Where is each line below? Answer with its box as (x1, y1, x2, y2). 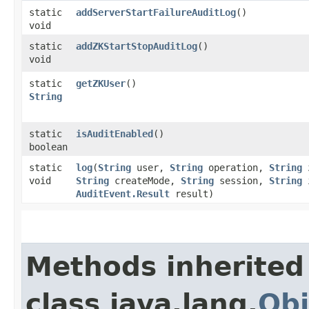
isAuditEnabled (76, 128, 153, 139)
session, (214, 175, 269, 186)
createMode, (109, 175, 181, 186)
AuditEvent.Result (76, 188, 170, 199)
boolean (29, 141, 68, 152)
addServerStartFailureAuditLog (76, 6, 236, 18)
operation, (203, 161, 269, 173)
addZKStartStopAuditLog (76, 40, 197, 52)
